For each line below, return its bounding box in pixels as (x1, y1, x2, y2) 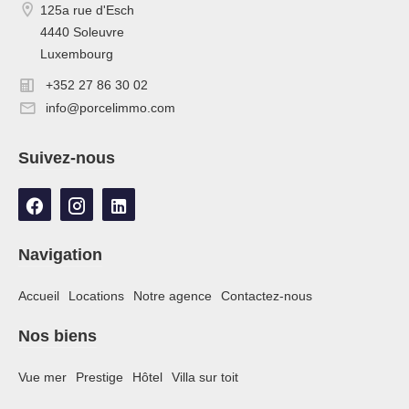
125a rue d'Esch (40, 2, 134, 17)
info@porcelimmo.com (46, 100, 175, 115)
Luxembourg (40, 46, 113, 61)
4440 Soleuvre (40, 24, 124, 39)
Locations (68, 288, 124, 304)
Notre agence (133, 288, 212, 304)
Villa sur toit (172, 370, 238, 385)
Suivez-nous (18, 149, 115, 168)
